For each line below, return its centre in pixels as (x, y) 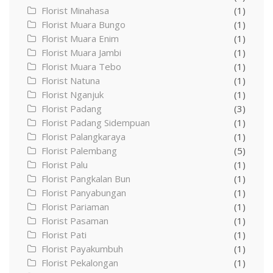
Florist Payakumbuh (82, 249)
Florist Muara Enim (80, 39)
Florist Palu (65, 165)
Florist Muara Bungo (83, 25)
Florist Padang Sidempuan (96, 123)
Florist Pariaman (75, 207)
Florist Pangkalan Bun (86, 179)
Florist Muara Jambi (81, 53)
